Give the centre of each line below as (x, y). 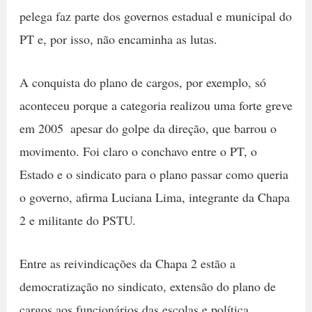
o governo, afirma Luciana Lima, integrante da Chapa (154, 197)
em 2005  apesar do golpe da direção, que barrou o (148, 128)
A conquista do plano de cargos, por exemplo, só (142, 82)
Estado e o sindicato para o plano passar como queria (154, 174)
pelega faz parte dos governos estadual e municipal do (155, 16)
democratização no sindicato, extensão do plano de (147, 286)
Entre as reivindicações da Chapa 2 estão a (127, 263)
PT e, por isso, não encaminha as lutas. (118, 39)
